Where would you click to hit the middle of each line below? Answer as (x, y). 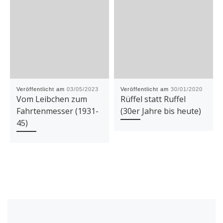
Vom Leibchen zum (52, 99)
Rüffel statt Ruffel (153, 99)
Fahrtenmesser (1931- (57, 111)
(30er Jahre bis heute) (161, 111)
